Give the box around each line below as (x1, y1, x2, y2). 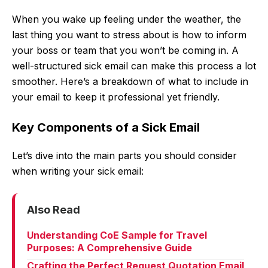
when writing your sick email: (12, 165, 144, 178)
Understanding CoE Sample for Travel (27, 229, 207, 242)
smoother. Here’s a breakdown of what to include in (12, 75, 248, 88)
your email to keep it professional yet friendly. (12, 91, 220, 103)
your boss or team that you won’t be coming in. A (12, 44, 239, 57)
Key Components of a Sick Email (12, 120, 200, 135)
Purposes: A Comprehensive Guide (27, 242, 192, 254)
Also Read (27, 203, 80, 217)
